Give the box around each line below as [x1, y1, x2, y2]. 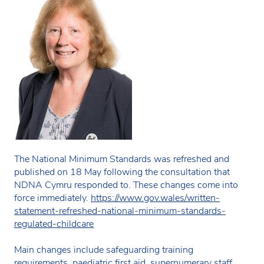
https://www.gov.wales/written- [91, 191, 220, 204]
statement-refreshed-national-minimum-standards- [14, 204, 226, 217]
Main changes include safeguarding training [14, 243, 193, 256]
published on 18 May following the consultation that [14, 165, 230, 179]
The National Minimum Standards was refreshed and [14, 152, 229, 166]
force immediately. [14, 191, 91, 204]
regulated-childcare [14, 217, 94, 230]
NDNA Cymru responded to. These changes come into [14, 178, 238, 192]
